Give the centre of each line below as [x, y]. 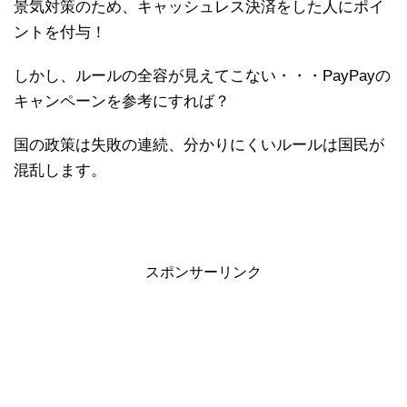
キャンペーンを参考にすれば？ [122, 101]
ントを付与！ [60, 32]
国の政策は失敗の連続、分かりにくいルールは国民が [199, 144]
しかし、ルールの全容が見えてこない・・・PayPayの [202, 75]
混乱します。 [60, 170]
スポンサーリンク [203, 272]
